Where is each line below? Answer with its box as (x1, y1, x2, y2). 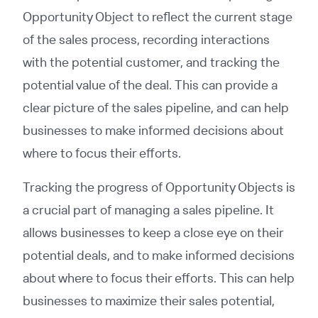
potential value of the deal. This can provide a (23, 77, 278, 93)
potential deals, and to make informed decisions (23, 247, 295, 263)
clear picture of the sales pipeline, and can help (23, 99, 289, 116)
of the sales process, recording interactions (23, 31, 270, 48)
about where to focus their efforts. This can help (23, 270, 295, 286)
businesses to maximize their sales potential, (23, 292, 275, 309)
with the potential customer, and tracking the (23, 54, 280, 70)
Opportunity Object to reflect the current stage (23, 9, 292, 25)
